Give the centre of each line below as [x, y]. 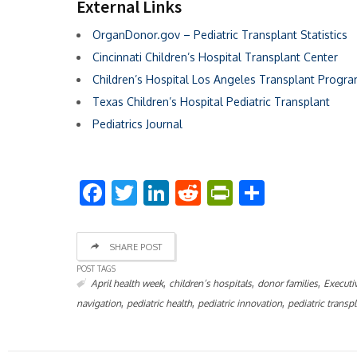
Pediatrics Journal [137, 124]
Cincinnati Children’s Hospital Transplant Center [215, 57]
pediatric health [159, 303]
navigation [99, 303]
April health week [127, 283]
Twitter [179, 192]
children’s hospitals [210, 283]
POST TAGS [96, 268]
